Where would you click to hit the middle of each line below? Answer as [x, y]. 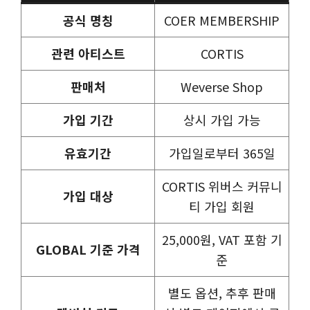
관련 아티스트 [88, 53]
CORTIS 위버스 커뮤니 [222, 186]
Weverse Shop [222, 86]
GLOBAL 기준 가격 [88, 249]
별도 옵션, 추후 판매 [222, 292]
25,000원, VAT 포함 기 [222, 239]
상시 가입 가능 [222, 119]
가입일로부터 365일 [222, 153]
